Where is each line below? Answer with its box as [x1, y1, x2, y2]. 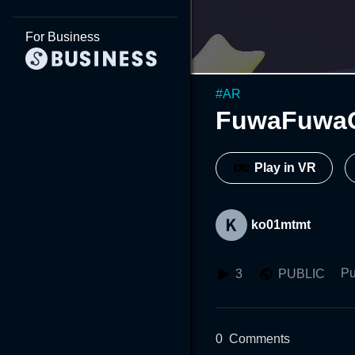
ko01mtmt [251, 217, 311, 231]
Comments [229, 331, 290, 345]
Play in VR [254, 161, 316, 175]
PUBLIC [278, 266, 325, 281]
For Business [25, 30, 100, 44]
